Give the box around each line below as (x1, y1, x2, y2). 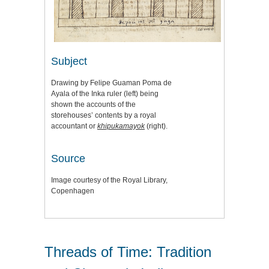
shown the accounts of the (51, 100, 136, 109)
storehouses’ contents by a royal (51, 110, 156, 119)
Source (51, 152, 85, 165)
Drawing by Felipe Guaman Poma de (51, 78, 172, 87)
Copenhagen (51, 186, 94, 195)
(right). (147, 121, 168, 130)
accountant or (51, 121, 97, 130)
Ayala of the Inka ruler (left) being (51, 89, 159, 98)
